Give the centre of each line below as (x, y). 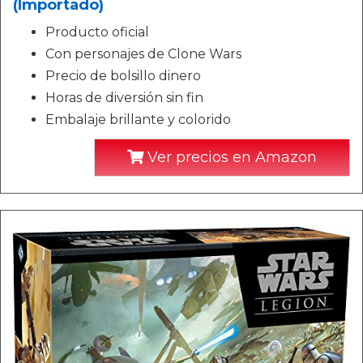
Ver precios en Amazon (230, 158)
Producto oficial (97, 32)
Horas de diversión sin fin (124, 98)
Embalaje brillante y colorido (138, 120)
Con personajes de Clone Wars (143, 54)
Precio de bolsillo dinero (123, 76)
